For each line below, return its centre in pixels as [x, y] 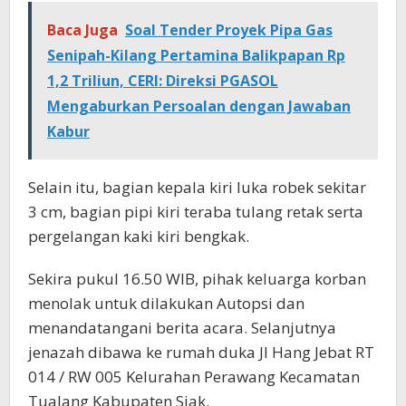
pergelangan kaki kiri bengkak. [140, 237]
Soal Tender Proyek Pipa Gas [229, 30]
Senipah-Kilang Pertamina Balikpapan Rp [196, 56]
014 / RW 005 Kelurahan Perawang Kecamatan [194, 377]
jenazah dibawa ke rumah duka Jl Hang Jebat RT [201, 353]
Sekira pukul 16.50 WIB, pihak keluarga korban [197, 279]
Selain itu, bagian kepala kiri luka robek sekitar [197, 188]
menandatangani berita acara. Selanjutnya [182, 328]
